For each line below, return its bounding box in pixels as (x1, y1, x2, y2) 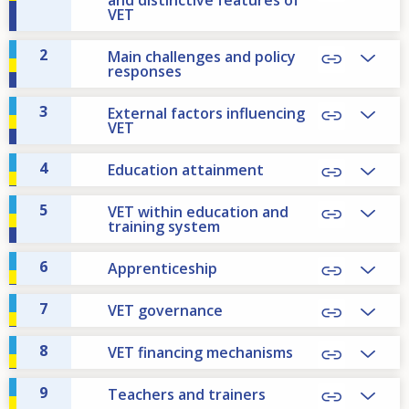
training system (108, 215, 220, 236)
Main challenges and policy (108, 46, 296, 67)
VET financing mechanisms (108, 341, 293, 362)
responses (108, 60, 182, 81)
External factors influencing (108, 102, 305, 123)
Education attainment (108, 159, 264, 180)
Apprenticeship (108, 257, 217, 278)
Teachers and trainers (108, 383, 266, 404)
